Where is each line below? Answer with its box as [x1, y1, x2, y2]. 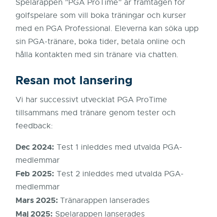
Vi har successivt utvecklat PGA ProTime [15, 95, 167, 105]
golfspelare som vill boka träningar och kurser [15, 11, 186, 21]
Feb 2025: [15, 169, 54, 179]
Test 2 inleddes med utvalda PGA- [54, 169, 184, 179]
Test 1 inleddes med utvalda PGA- [54, 142, 182, 153]
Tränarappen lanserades [60, 196, 150, 206]
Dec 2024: [15, 142, 54, 153]
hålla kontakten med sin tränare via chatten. [15, 50, 178, 60]
